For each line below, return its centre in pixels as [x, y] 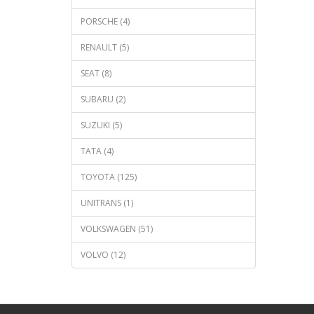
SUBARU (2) [103, 99]
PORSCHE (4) [105, 21]
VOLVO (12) [103, 254]
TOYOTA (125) [109, 177]
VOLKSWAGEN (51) [117, 228]
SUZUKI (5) [101, 125]
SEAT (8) [96, 73]
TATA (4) [97, 151]
